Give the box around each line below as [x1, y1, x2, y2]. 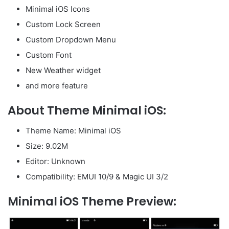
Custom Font [26, 50, 72, 60]
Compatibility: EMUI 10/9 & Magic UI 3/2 [26, 172, 168, 182]
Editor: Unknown [26, 156, 85, 167]
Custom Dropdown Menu [26, 34, 116, 44]
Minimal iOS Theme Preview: [8, 193, 176, 210]
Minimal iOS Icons [26, 4, 90, 14]
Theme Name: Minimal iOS [26, 126, 121, 136]
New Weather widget [26, 65, 101, 75]
